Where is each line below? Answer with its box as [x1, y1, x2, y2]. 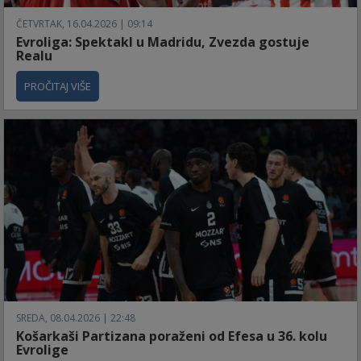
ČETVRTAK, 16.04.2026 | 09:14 [16, 17, 152, 31]
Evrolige [16, 341, 68, 359]
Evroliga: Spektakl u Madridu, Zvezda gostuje [16, 33, 309, 52]
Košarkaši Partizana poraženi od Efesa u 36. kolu [16, 327, 327, 346]
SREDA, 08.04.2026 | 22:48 [16, 311, 135, 326]
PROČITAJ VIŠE [24, 79, 91, 94]
